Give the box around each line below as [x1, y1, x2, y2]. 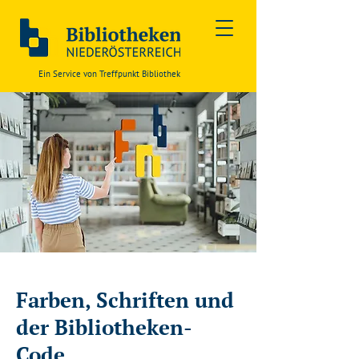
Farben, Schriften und [16, 286, 234, 313]
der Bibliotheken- [16, 313, 192, 341]
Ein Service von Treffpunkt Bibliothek [38, 68, 180, 79]
